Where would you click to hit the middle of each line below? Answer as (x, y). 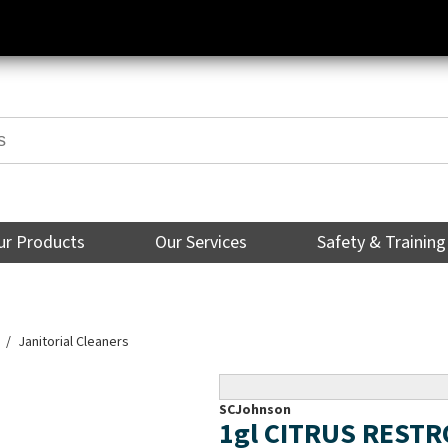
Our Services (201, 243)
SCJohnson (255, 410)
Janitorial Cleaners (74, 342)
